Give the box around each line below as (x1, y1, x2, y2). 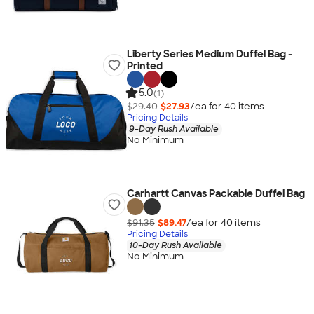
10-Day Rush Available (128, 239, 222, 251)
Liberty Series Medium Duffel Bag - (126, 48, 293, 60)
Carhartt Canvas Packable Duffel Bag (126, 187, 305, 200)
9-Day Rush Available (128, 123, 219, 135)
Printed (126, 60, 163, 72)
